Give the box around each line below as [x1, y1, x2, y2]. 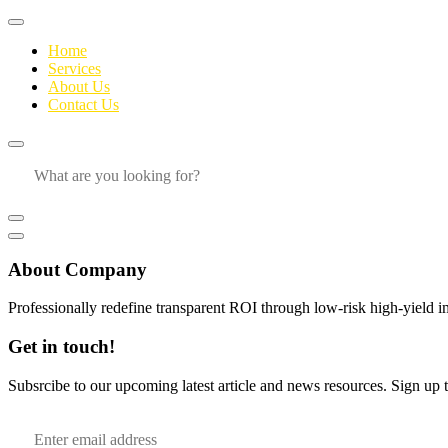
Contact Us [48, 96, 119, 113]
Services [48, 60, 101, 77]
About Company [8, 258, 147, 280]
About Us [48, 78, 110, 95]
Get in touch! [8, 336, 115, 358]
